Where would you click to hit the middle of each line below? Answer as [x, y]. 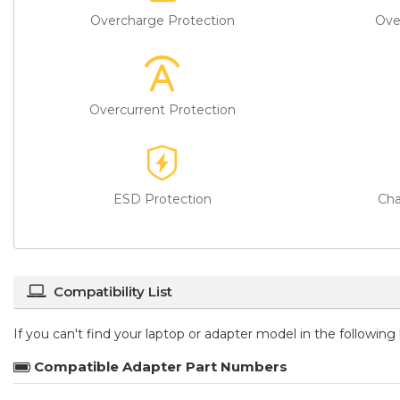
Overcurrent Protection [162, 109]
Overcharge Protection [162, 20]
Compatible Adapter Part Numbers [161, 366]
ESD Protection [162, 199]
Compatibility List [113, 291]
